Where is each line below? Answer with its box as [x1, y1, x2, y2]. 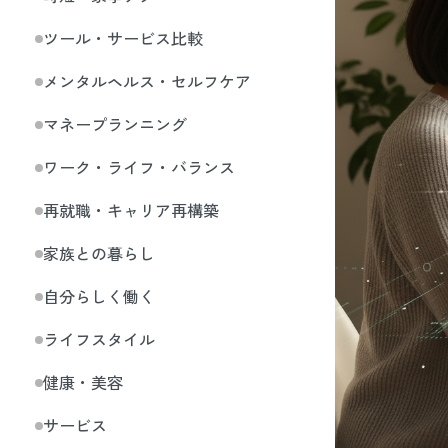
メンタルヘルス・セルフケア [43, 69, 251, 93]
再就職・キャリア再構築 [43, 198, 219, 222]
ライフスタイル [43, 327, 155, 351]
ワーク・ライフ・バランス [43, 155, 235, 179]
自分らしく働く [43, 284, 155, 308]
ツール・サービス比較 [43, 26, 203, 50]
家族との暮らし [43, 241, 155, 265]
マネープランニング [43, 112, 187, 136]
